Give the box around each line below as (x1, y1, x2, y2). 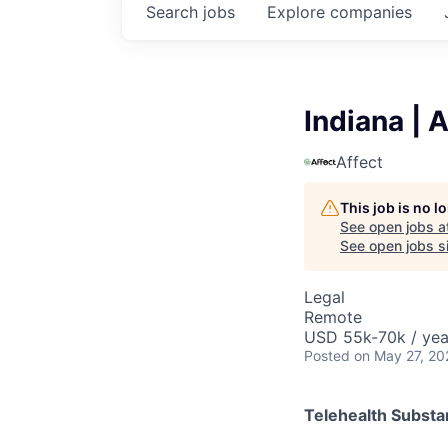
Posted (304, 347, 350, 364)
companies (330, 2, 412, 22)
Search (146, 2, 203, 22)
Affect (336, 152, 383, 172)
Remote (304, 307, 362, 327)
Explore (267, 2, 330, 22)
